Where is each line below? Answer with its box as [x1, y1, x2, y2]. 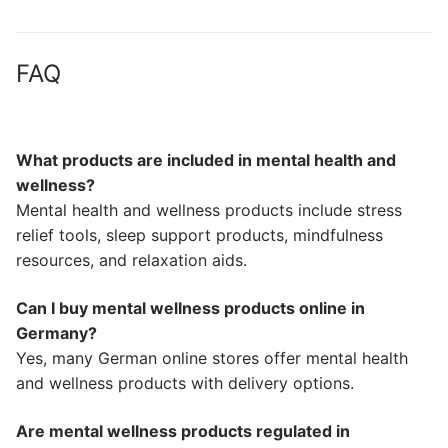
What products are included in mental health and [16, 150, 396, 171]
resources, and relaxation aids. [16, 250, 247, 271]
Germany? [16, 323, 97, 343]
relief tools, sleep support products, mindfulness [16, 225, 383, 246]
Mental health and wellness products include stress [16, 200, 402, 221]
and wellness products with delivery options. [16, 373, 354, 393]
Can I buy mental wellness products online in [16, 298, 365, 318]
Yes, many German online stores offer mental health [16, 348, 408, 368]
